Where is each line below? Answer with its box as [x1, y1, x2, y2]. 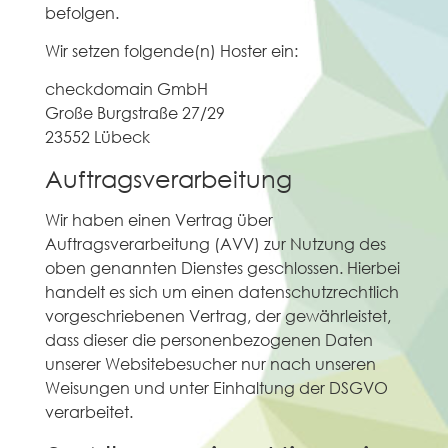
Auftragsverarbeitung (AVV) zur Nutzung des [44, 232, 386, 254]
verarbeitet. [44, 400, 133, 422]
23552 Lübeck [44, 126, 150, 148]
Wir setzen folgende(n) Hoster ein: [44, 40, 298, 62]
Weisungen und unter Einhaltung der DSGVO [44, 376, 388, 398]
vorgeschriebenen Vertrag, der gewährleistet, [44, 304, 391, 326]
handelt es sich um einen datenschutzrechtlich [44, 280, 399, 302]
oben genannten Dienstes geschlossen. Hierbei [44, 256, 400, 278]
